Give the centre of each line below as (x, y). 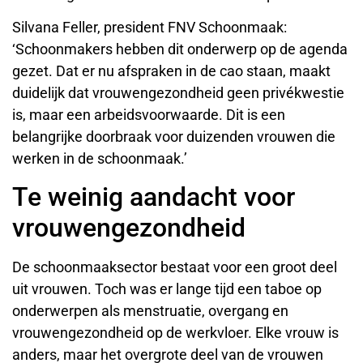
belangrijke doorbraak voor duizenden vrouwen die (174, 137)
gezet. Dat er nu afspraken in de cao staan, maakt (171, 71)
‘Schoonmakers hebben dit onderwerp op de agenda (180, 49)
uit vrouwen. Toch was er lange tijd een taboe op (167, 288)
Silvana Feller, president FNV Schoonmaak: (149, 28)
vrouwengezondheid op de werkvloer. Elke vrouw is (175, 332)
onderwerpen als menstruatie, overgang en (150, 310)
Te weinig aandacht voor (154, 196)
